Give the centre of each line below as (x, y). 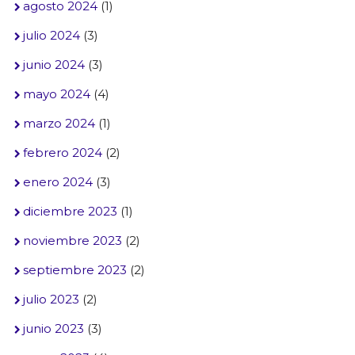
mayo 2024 (56, 94)
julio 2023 (51, 299)
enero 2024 (57, 182)
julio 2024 (51, 35)
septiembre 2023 (74, 270)
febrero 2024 (62, 153)
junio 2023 (53, 328)
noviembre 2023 (72, 240)
